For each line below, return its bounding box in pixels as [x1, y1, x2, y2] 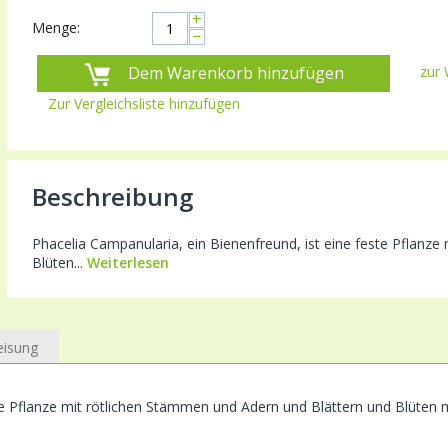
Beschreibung [31, 179, 193, 213]
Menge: [31, 17, 80, 37]
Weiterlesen [86, 252, 169, 272]
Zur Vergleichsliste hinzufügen [47, 93, 240, 113]
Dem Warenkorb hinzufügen [127, 61, 344, 84]
